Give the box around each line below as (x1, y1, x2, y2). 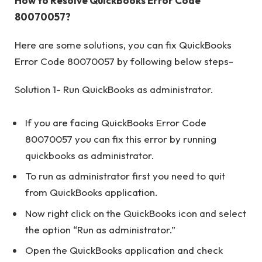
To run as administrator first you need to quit (25, 170, 225, 182)
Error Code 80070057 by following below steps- (15, 55, 233, 68)
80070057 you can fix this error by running (25, 132, 216, 145)
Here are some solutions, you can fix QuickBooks (15, 39, 232, 51)
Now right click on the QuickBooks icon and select (25, 206, 246, 219)
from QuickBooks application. (25, 186, 158, 199)
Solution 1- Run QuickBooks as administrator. (15, 83, 213, 96)
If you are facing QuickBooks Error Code (25, 116, 206, 129)
